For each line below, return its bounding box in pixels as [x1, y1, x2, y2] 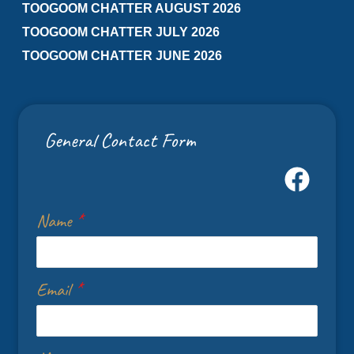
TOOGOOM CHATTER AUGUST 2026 [22, 2, 241, 15]
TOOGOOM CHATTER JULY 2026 [22, 25, 220, 39]
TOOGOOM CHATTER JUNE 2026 [22, 49, 222, 62]
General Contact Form [44, 127, 196, 153]
